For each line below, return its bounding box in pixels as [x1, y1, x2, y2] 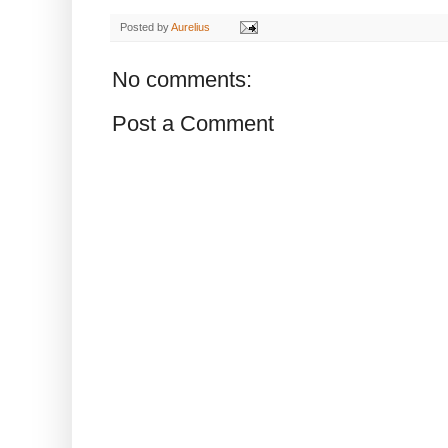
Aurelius [171, 20, 210, 33]
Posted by [120, 20, 171, 33]
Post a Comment [112, 110, 274, 136]
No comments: [112, 66, 252, 92]
